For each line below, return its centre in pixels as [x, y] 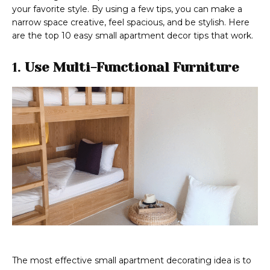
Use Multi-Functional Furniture [132, 67]
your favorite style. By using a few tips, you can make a [127, 9]
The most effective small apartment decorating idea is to [132, 261]
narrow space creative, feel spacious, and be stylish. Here [131, 23]
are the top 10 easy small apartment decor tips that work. [135, 36]
